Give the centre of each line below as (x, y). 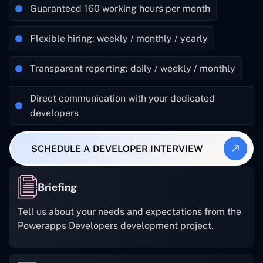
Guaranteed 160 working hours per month (120, 9)
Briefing (57, 187)
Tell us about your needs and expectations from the (129, 212)
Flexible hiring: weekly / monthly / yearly (119, 39)
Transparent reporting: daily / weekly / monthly (133, 69)
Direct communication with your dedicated (122, 99)
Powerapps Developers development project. (116, 226)
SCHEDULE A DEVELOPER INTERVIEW (117, 149)
